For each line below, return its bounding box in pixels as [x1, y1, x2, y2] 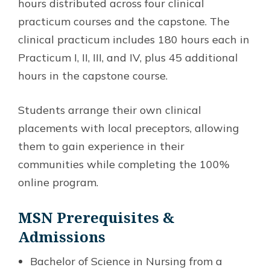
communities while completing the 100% [18, 157, 230, 171]
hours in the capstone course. [18, 68, 168, 83]
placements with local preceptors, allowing [18, 121, 239, 135]
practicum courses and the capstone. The [18, 14, 230, 28]
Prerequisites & [57, 207, 175, 227]
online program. [18, 175, 98, 189]
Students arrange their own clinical [18, 102, 201, 117]
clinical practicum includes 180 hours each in [18, 32, 250, 46]
